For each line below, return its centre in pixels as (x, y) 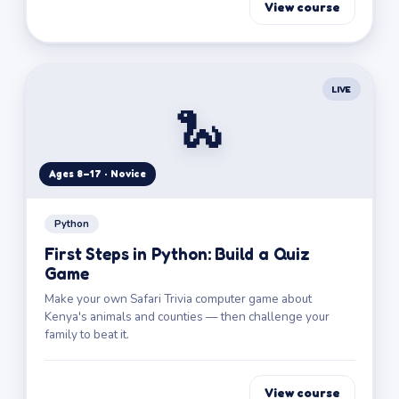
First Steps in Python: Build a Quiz (177, 253)
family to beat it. (86, 334)
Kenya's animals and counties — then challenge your (187, 316)
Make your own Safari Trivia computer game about (178, 298)
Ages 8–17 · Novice (97, 173)
